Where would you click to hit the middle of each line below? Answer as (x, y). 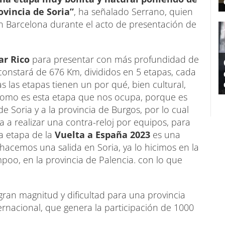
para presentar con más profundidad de (114, 59)
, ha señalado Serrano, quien (133, 12)
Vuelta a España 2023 (102, 135)
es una (166, 135)
